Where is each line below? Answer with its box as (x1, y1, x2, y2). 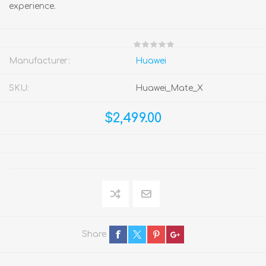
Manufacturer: (9, 56, 70, 65)
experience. (9, 1, 56, 11)
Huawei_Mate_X (135, 83, 203, 93)
